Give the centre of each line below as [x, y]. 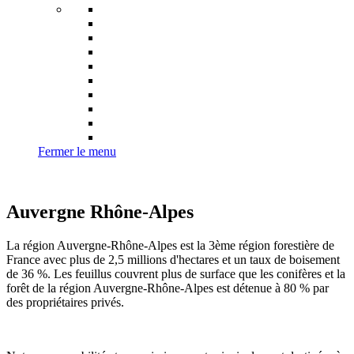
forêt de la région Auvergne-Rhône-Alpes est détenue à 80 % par [168, 288]
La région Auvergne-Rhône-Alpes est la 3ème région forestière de [170, 245]
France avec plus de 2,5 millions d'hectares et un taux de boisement [173, 259]
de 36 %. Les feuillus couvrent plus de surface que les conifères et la [176, 273]
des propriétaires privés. [65, 302]
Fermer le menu [77, 151]
